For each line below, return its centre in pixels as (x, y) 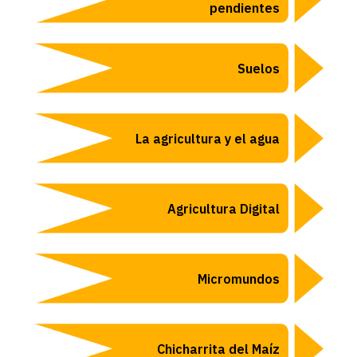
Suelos (259, 68)
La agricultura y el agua (208, 138)
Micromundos (239, 279)
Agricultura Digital (224, 208)
